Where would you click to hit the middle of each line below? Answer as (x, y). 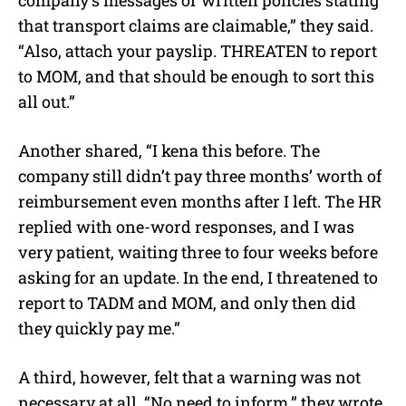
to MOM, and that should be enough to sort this (196, 76)
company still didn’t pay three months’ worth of (200, 175)
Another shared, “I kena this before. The (169, 150)
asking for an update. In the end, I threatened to (198, 277)
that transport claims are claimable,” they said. (196, 25)
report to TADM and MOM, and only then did (187, 302)
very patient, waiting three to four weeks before (198, 251)
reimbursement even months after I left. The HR (200, 201)
